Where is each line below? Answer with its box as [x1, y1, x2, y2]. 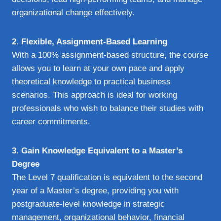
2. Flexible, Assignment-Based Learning [12, 37, 167, 46]
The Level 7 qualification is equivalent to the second [12, 172, 202, 182]
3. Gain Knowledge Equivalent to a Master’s [12, 146, 183, 155]
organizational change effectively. [12, 7, 135, 17]
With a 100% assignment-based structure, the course [12, 50, 208, 60]
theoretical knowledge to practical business [12, 76, 171, 86]
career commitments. [12, 116, 90, 126]
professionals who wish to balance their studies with [12, 103, 203, 113]
